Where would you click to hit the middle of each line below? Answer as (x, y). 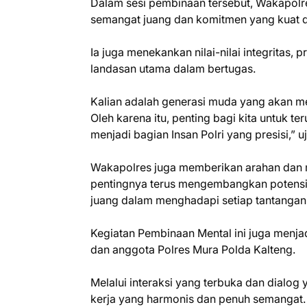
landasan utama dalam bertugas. (173, 68)
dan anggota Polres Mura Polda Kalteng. (194, 249)
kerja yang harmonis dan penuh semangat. (198, 298)
